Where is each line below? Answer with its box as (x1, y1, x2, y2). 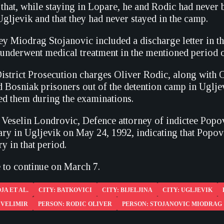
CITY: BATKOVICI (38, 186, 92, 193)
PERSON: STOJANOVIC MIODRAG (122, 200, 222, 207)
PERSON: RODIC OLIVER (38, 200, 112, 207)
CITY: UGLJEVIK (162, 186, 212, 193)
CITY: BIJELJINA (102, 186, 152, 193)
